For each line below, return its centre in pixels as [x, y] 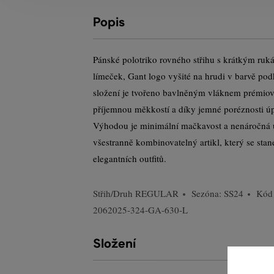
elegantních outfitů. [130, 158]
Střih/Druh [114, 193]
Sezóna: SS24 [217, 193]
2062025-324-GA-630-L [140, 210]
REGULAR [157, 193]
